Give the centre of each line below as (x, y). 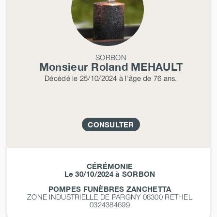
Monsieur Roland (85, 67)
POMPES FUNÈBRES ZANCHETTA (110, 189)
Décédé (57, 78)
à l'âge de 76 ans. (147, 78)
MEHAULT (157, 67)
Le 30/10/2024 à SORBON (110, 174)
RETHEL (178, 196)
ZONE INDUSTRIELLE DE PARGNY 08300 (96, 196)
